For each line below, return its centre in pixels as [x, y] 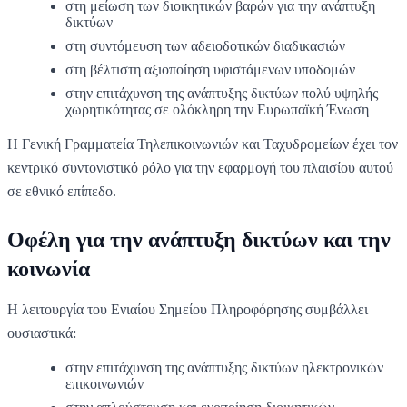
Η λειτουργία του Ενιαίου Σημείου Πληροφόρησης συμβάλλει [188, 309]
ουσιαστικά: [42, 333]
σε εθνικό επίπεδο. [62, 191]
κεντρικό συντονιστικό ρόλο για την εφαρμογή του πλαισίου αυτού [200, 167]
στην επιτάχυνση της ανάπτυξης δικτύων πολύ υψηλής [222, 93]
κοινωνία [49, 268]
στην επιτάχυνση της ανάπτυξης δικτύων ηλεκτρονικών [224, 367]
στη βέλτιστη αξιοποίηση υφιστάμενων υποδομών [210, 69]
